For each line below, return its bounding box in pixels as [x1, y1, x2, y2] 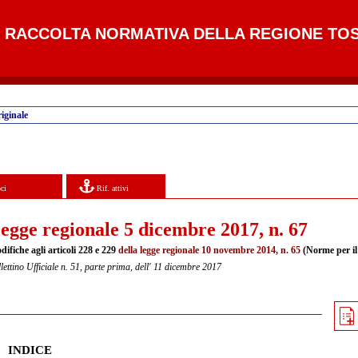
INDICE [8, 343, 52, 356]
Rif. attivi [94, 183, 129, 193]
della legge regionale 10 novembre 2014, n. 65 [118, 244, 300, 256]
